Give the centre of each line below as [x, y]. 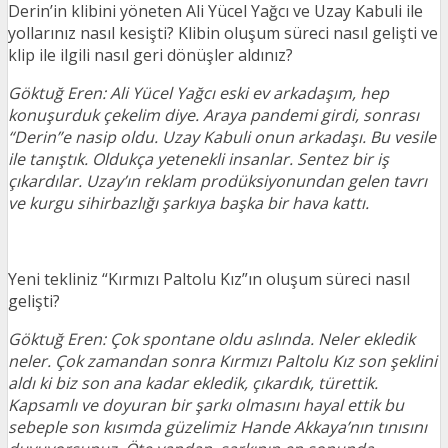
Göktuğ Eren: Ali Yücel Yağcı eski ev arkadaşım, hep [198, 93]
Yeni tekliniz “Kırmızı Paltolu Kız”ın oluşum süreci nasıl [209, 279]
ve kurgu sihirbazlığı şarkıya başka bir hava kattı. [190, 203]
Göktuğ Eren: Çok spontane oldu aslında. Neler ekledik [211, 339]
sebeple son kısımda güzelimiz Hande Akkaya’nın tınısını [217, 427]
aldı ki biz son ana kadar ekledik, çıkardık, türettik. [193, 383]
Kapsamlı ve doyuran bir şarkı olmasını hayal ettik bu [206, 405]
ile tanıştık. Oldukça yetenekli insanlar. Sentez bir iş [198, 159]
